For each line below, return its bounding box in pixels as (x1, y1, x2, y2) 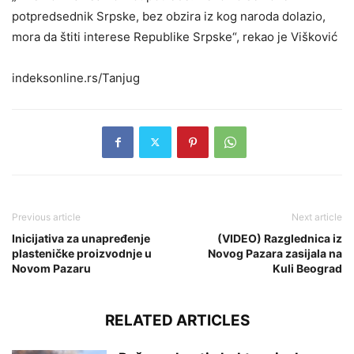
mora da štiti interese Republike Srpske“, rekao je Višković (12, 28, 337, 44)
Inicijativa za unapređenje (12, 231, 150, 245)
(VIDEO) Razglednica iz (217, 231, 342, 245)
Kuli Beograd (273, 261, 342, 275)
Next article (292, 210, 342, 223)
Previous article (12, 210, 81, 223)
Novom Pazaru (12, 261, 91, 275)
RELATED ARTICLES (104, 311, 250, 330)
